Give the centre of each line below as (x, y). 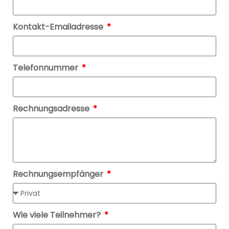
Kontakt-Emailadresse (59, 27)
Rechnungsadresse (52, 108)
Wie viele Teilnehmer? (58, 215)
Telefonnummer (47, 67)
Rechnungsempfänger (59, 174)
